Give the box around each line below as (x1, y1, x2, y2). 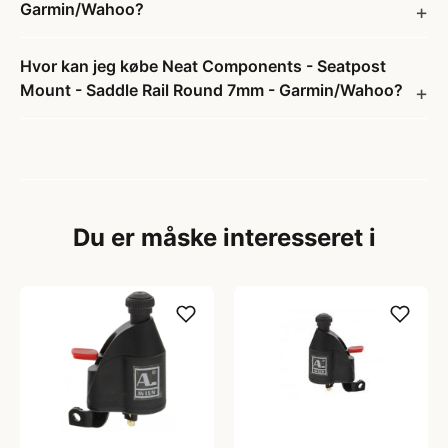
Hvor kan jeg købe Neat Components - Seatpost (20, 56, 386, 76)
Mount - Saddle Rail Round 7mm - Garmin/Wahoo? (20, 80, 403, 100)
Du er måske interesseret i (72, 223, 376, 252)
